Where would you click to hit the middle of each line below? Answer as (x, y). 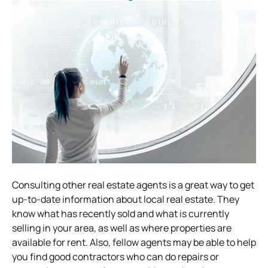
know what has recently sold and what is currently (121, 213)
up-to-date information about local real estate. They (126, 199)
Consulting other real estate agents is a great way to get (133, 185)
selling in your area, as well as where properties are (122, 228)
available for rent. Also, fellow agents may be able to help (134, 242)
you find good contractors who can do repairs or (115, 256)
